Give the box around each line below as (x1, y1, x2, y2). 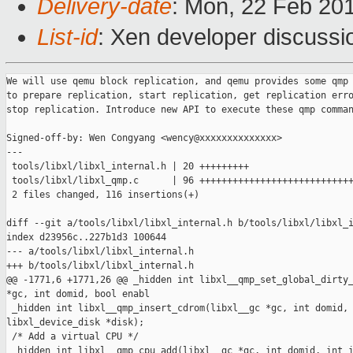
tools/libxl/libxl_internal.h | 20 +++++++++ (6, 161, 249, 173)
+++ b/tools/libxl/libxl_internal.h (6, 260, 194, 272)
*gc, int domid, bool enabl (6, 288, 150, 300)
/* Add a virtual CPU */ (6, 331, 139, 343)
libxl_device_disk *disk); (6, 317, 144, 329)
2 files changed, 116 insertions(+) (6, 189, 199, 201)
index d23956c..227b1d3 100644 (6, 232, 166, 243)
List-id (37, 24, 98, 50)
